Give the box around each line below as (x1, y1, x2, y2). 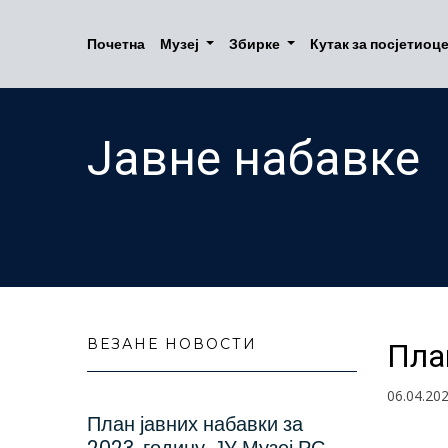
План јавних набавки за (87, 410, 303, 438)
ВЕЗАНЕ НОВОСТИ (87, 335, 257, 353)
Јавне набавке (87, 130, 420, 187)
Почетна (87, 33, 145, 54)
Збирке (228, 33, 280, 54)
